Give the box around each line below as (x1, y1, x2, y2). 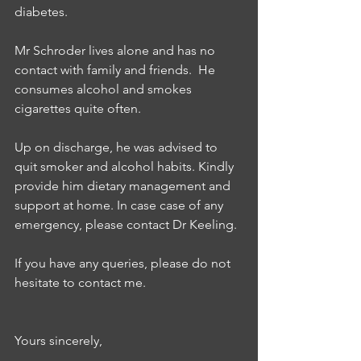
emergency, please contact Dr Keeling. (15, 217, 243, 232)
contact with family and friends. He (15, 62, 222, 77)
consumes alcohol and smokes (15, 81, 195, 97)
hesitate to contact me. (15, 275, 149, 290)
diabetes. (15, 4, 71, 19)
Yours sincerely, (15, 333, 109, 348)
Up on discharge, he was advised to (15, 139, 221, 155)
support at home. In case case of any (15, 197, 226, 213)
